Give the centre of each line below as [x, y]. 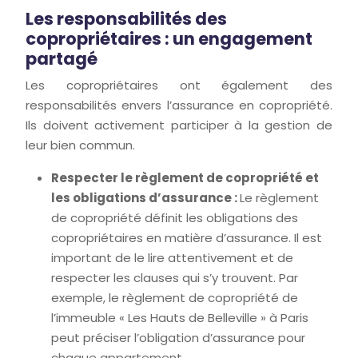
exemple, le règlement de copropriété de [175, 298]
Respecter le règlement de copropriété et [185, 178]
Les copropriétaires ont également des [179, 85]
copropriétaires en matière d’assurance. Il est [187, 238]
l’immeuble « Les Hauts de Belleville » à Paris [180, 318]
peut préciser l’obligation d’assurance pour [178, 338]
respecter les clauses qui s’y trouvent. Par [175, 278]
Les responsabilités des [126, 19]
